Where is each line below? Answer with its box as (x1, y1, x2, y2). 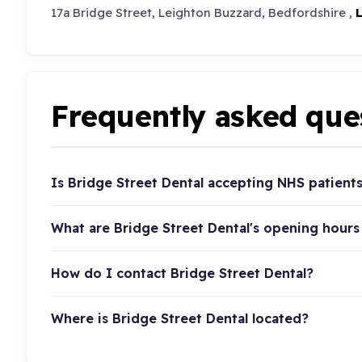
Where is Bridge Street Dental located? (50, 310, 309, 327)
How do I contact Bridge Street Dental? (50, 265, 314, 282)
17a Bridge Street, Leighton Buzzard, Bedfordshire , (50, 4, 356, 20)
